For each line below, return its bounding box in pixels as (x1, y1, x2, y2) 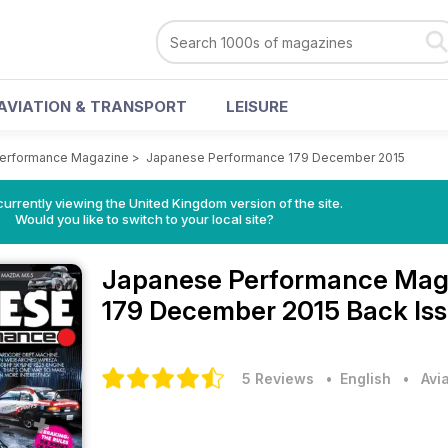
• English (318, 370, 391, 387)
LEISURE (226, 97, 288, 116)
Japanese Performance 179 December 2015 (146, 150, 405, 165)
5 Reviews (242, 370, 314, 387)
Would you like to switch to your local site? (14, 211, 274, 227)
